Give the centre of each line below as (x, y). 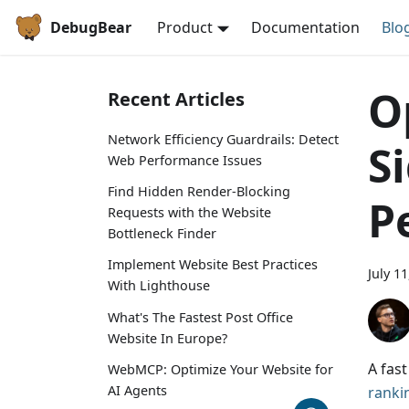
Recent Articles (176, 99)
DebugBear (91, 27)
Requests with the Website (189, 213)
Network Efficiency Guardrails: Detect (223, 139)
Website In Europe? (168, 338)
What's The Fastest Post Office (200, 317)
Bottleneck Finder (162, 234)
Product (185, 27)
